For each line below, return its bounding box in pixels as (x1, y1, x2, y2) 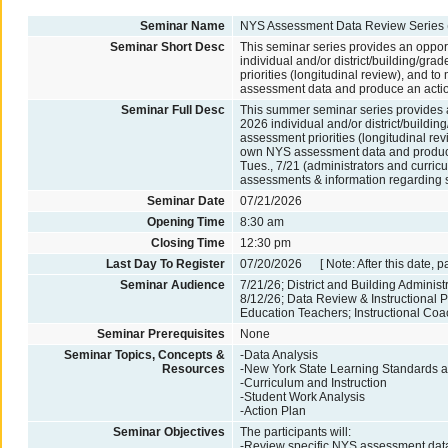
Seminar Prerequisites (96, 326, 225, 341)
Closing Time (150, 235, 225, 250)
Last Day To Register (105, 256, 225, 271)
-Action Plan (240, 403, 307, 418)
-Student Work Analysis (240, 389, 366, 404)
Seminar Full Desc (120, 102, 225, 117)
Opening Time (146, 214, 225, 229)
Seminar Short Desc (109, 39, 225, 54)
